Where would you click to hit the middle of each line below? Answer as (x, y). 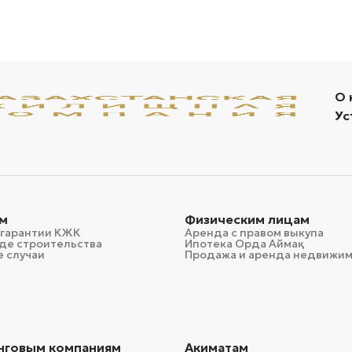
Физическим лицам (247, 219)
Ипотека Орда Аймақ (241, 244)
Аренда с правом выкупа (254, 233)
